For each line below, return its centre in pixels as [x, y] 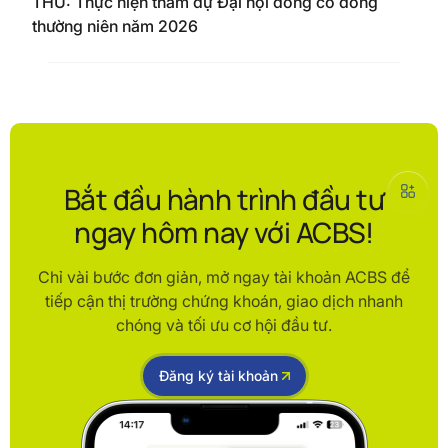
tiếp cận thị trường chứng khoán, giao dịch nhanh [224, 301]
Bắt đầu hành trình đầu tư [223, 199]
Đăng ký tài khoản [218, 375]
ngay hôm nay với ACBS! [224, 232]
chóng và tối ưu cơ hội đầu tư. [224, 325]
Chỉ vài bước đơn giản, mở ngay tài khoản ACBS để [224, 277]
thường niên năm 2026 [115, 26]
